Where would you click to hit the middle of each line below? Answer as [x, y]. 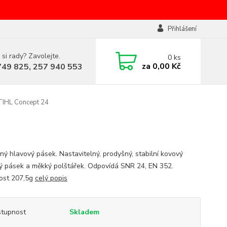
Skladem [84, 212]
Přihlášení [182, 29]
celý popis [51, 178]
